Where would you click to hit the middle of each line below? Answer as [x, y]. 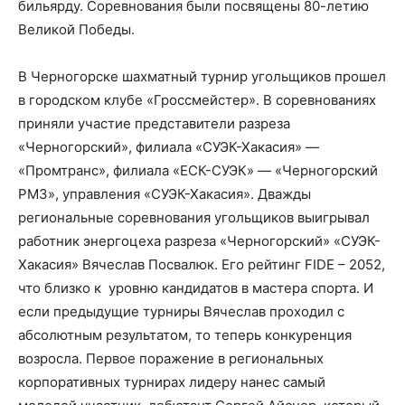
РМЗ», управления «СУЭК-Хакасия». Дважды [165, 193]
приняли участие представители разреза [154, 123]
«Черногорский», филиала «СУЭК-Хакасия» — [169, 146]
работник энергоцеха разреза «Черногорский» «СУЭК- [199, 240]
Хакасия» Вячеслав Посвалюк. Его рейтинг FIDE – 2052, [202, 264]
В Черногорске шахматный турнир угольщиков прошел [202, 76]
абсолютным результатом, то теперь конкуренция [185, 334]
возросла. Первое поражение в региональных [171, 358]
